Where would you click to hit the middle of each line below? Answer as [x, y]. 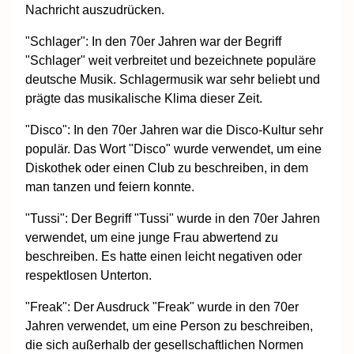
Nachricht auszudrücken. [95, 9]
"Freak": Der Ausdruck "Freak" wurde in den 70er [162, 307]
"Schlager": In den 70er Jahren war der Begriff [153, 41]
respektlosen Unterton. [88, 275]
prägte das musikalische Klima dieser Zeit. [144, 98]
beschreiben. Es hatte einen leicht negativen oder [164, 256]
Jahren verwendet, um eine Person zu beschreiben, [169, 326]
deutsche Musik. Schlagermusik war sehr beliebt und [173, 79]
